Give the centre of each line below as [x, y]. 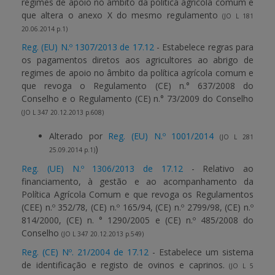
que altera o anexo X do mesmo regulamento [122, 15]
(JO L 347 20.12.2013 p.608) [63, 112]
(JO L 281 [236, 137]
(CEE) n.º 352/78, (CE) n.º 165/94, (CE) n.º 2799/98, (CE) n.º [137, 207]
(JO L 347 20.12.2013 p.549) [103, 234]
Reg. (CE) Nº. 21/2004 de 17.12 [85, 252]
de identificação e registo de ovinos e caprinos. [126, 265]
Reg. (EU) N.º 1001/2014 [161, 136]
